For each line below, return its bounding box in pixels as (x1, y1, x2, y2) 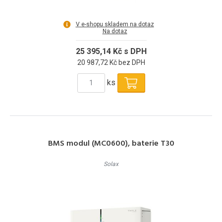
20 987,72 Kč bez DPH (77, 58, 145, 66)
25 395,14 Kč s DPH (75, 46, 147, 56)
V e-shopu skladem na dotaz (75, 20, 154, 28)
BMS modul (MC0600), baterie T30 (48, 137, 174, 150)
